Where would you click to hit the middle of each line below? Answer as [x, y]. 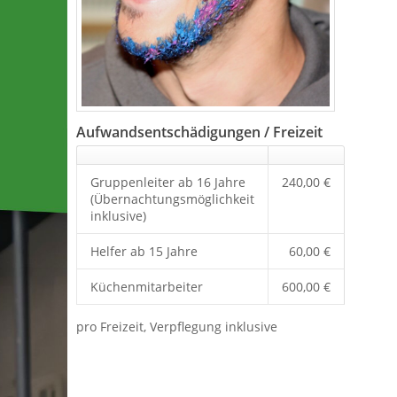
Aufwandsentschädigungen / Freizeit [199, 132]
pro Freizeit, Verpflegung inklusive [177, 327]
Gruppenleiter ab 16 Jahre [168, 183]
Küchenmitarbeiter [147, 287]
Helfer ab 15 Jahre [144, 252]
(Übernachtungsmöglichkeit [172, 199]
